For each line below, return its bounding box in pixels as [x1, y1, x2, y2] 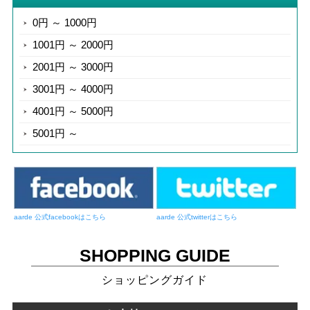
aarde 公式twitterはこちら [156, 212, 237, 221]
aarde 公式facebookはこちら [13, 212, 106, 221]
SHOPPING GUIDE [79, 245, 230, 265]
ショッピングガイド [102, 273, 208, 286]
